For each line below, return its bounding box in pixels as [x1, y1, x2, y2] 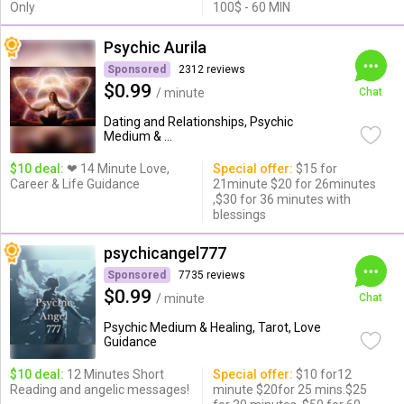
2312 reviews [179, 63, 246, 76]
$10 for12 [292, 367, 352, 381]
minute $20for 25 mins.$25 [212, 382, 367, 397]
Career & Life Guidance [9, 177, 140, 191]
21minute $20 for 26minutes [212, 177, 376, 191]
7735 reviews [179, 269, 246, 281]
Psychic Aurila [103, 38, 207, 57]
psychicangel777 [103, 243, 226, 262]
